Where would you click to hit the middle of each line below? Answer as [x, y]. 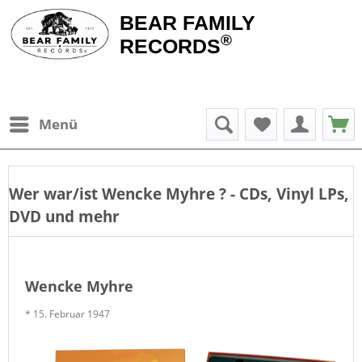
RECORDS [170, 46]
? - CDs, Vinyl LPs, [284, 194]
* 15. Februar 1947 [67, 314]
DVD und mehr [64, 216]
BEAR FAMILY [187, 23]
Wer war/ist [55, 194]
